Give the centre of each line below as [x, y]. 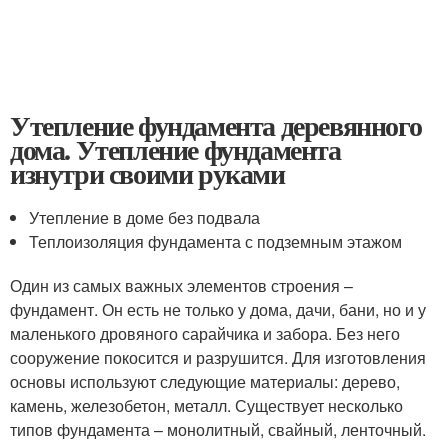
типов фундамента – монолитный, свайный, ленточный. [218, 429]
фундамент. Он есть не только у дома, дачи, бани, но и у [218, 309]
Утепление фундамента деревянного [216, 125]
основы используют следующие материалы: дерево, [205, 381]
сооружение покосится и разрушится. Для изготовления [218, 357]
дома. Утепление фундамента [175, 149]
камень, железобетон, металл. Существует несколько [206, 405]
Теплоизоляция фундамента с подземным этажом [216, 241]
